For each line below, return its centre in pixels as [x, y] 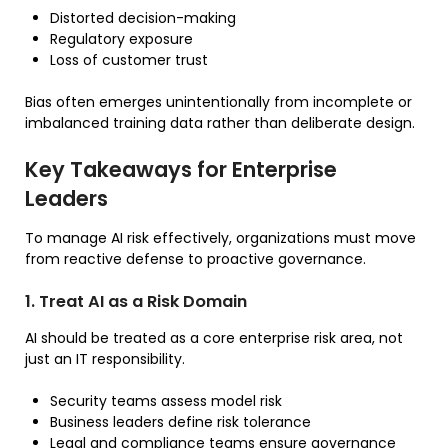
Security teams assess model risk [166, 400]
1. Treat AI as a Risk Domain [136, 301]
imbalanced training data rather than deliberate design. [220, 122]
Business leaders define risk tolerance [180, 421]
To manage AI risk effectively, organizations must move [220, 237]
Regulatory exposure [121, 38]
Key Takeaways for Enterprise [181, 169]
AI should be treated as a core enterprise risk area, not [214, 337]
